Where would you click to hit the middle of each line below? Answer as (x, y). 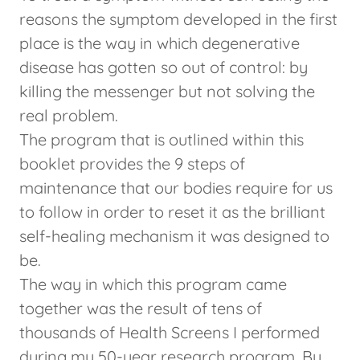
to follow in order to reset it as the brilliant (172, 212)
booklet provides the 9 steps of (132, 164)
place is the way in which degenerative (160, 43)
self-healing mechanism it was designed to (174, 236)
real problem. (71, 116)
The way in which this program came (153, 284)
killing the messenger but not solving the (167, 92)
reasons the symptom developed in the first (178, 19)
